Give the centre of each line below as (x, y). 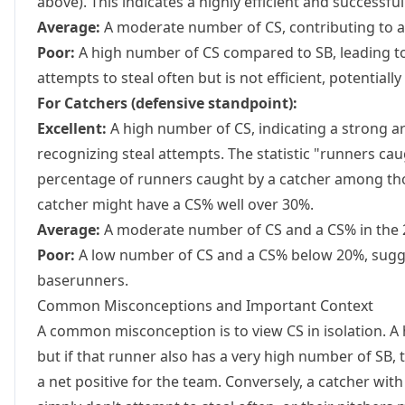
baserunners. (83, 280)
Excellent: (72, 128)
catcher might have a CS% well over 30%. (175, 204)
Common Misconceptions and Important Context (205, 306)
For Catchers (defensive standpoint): (167, 103)
